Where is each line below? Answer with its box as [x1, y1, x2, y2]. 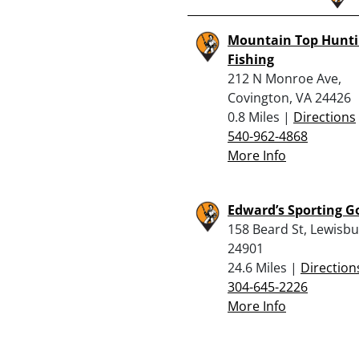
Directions [293, 107, 356, 126]
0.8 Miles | [228, 107, 293, 126]
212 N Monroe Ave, [228, 69, 341, 87]
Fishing [228, 50, 274, 68]
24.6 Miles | [228, 258, 301, 276]
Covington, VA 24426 [228, 88, 351, 107]
